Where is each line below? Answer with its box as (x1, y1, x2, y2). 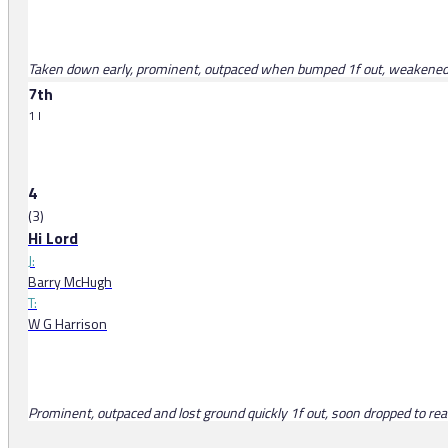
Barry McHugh (28, 271, 112, 293)
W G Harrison (28, 313, 107, 335)
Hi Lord (28, 226, 78, 251)
